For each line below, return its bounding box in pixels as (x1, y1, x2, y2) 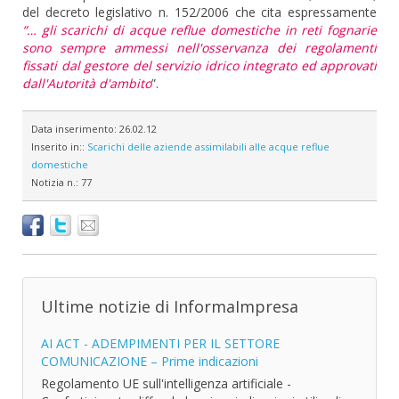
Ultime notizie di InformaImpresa (41, 296, 298, 317)
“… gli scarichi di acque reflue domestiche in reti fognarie (22, 21, 377, 38)
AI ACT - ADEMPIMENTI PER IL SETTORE (41, 335, 280, 352)
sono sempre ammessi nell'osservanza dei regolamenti (22, 39, 377, 56)
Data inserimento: (31, 122, 119, 135)
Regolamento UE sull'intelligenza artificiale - (41, 375, 291, 392)
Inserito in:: (31, 140, 87, 153)
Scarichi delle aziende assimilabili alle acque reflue (87, 140, 330, 153)
